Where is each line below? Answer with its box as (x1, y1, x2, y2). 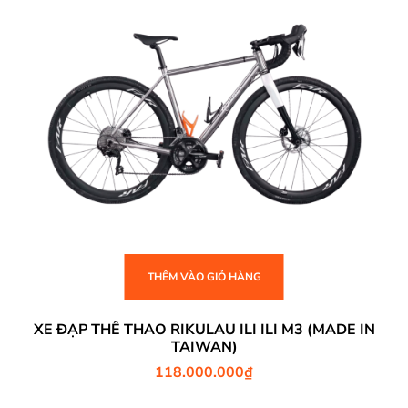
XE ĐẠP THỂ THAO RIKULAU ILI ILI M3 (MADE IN (33, 319, 375, 340)
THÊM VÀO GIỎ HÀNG (147, 269, 261, 284)
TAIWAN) (170, 336, 238, 357)
